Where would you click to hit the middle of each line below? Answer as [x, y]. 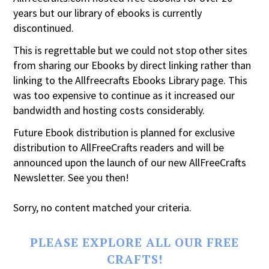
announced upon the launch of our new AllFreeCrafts [130, 162]
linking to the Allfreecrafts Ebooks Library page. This [131, 80]
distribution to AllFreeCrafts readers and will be [119, 147]
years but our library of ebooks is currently [108, 13]
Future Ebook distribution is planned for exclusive [124, 132]
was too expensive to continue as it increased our [124, 95]
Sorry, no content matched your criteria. [103, 207]
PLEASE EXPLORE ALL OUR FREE [134, 242]
